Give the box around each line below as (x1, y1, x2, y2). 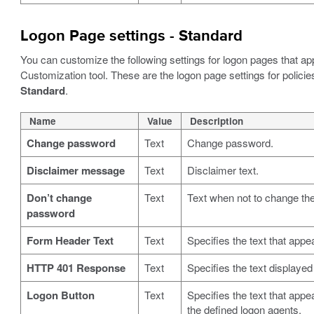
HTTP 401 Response (26, 259, 125, 275)
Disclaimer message (26, 162, 125, 178)
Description (189, 114, 243, 128)
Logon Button (26, 287, 95, 303)
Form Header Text (26, 232, 114, 248)
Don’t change (26, 189, 92, 205)
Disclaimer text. (186, 162, 259, 177)
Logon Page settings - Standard (20, 28, 243, 44)
